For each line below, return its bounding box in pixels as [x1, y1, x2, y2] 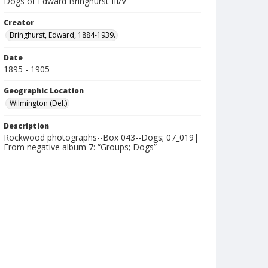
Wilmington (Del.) [10, 98, 67, 108]
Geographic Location [4, 86, 84, 96]
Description [4, 121, 49, 131]
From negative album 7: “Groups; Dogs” [4, 141, 157, 153]
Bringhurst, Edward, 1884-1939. [10, 30, 115, 40]
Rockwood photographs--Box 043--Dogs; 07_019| [4, 132, 199, 143]
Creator [4, 17, 34, 28]
